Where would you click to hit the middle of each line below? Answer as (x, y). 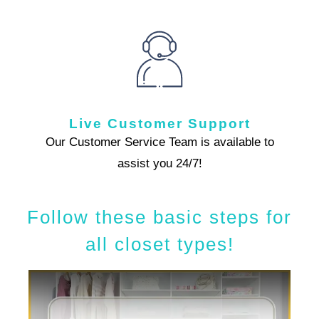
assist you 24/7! (159, 163)
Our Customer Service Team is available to (159, 142)
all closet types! (159, 244)
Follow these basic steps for (159, 217)
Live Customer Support (159, 123)
